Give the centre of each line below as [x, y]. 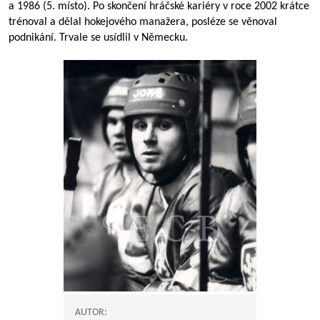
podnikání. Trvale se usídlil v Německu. [98, 38]
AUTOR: [91, 312]
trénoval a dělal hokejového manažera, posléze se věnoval [143, 22]
